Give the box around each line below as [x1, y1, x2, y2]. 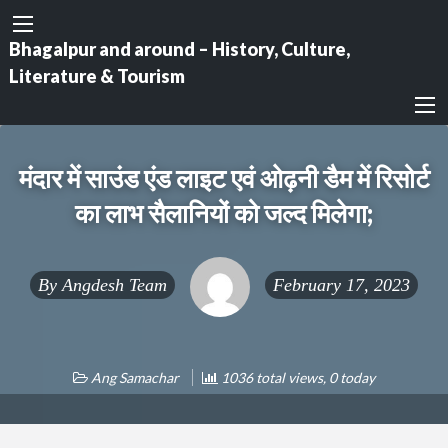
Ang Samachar [91, 368, 179, 386]
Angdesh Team [62, 274, 167, 295]
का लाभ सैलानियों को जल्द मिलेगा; [75, 198, 373, 229]
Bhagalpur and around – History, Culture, [8, 37, 350, 60]
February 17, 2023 [273, 274, 410, 295]
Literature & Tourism [8, 64, 185, 87]
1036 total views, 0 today [218, 368, 375, 386]
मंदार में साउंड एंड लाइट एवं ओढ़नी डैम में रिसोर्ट [18, 163, 430, 194]
